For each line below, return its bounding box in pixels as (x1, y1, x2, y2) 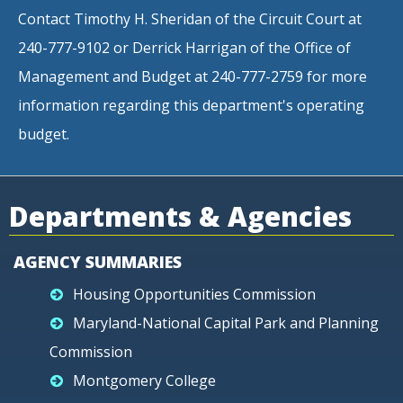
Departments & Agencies (9, 198, 352, 235)
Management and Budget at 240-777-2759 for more (18, 67, 367, 86)
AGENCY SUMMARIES (13, 251, 182, 273)
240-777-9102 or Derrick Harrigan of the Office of (18, 38, 351, 58)
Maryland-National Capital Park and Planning (73, 313, 379, 333)
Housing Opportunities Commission (73, 284, 316, 304)
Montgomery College (73, 371, 216, 390)
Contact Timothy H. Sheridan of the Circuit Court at (18, 9, 362, 29)
